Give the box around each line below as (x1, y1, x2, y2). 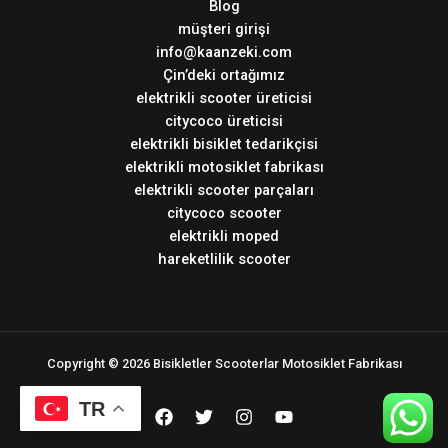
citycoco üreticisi (165, 111, 283, 130)
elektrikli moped (169, 226, 279, 245)
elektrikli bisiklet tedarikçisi (130, 134, 318, 153)
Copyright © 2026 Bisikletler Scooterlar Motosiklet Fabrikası (46, 355, 402, 371)
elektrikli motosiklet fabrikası (124, 157, 324, 176)
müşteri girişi (178, 19, 270, 38)
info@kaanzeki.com (156, 42, 292, 61)
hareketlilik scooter (157, 249, 291, 268)
